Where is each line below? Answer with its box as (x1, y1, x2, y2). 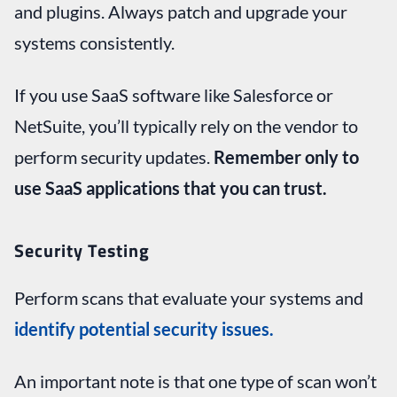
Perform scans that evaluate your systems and (14, 286, 363, 308)
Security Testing (14, 236, 150, 264)
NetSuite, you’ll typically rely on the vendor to (14, 114, 358, 136)
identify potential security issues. (14, 317, 274, 339)
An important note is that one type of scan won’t (14, 370, 377, 392)
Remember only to (214, 145, 359, 167)
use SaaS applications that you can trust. (14, 176, 327, 198)
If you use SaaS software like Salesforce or (14, 83, 333, 105)
